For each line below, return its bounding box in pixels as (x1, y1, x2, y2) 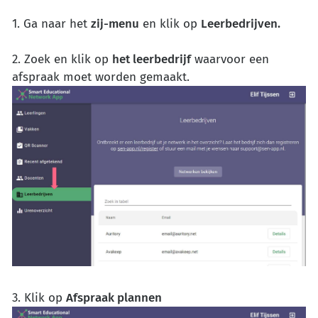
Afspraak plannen (66, 290, 162, 305)
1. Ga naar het (12, 16, 91, 32)
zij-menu (91, 16, 139, 32)
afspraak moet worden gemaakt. (12, 70, 190, 85)
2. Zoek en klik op (12, 52, 112, 67)
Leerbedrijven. (201, 16, 280, 32)
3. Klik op (12, 290, 66, 305)
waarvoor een (191, 52, 269, 67)
